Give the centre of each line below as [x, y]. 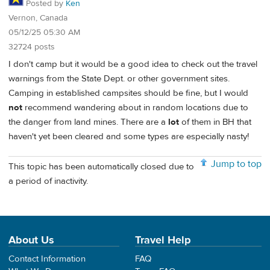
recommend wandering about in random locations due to [135, 107]
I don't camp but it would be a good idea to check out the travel [133, 64]
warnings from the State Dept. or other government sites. [119, 78]
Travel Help [163, 240]
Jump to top [236, 164]
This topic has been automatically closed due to [101, 167]
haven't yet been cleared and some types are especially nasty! [129, 136]
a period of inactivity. [48, 181]
